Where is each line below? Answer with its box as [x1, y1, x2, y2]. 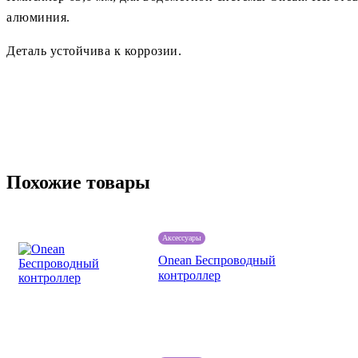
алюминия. [6, 10, 70, 24]
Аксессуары [162, 233, 201, 242]
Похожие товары [6, 171, 150, 193]
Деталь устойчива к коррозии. [6, 43, 181, 58]
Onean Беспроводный [158, 253, 276, 267]
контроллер [158, 268, 221, 282]
